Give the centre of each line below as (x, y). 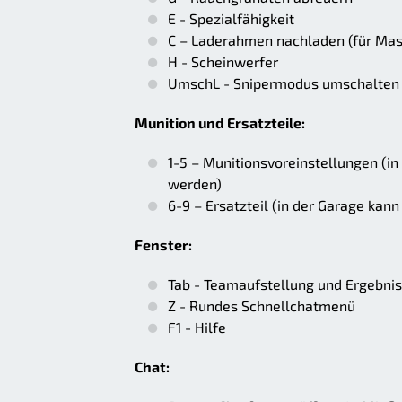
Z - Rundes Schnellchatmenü (262, 306)
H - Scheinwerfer (223, 62)
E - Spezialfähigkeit (231, 19)
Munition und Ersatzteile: (220, 123)
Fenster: (163, 245)
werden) (195, 184)
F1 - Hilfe (197, 328)
